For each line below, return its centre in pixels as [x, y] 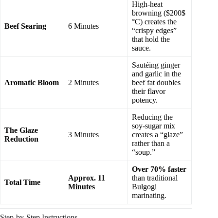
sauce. [141, 48]
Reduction [21, 139]
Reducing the [152, 117]
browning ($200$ [159, 13]
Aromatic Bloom [32, 83]
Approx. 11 [87, 178]
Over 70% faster [159, 169]
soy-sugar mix [154, 126]
